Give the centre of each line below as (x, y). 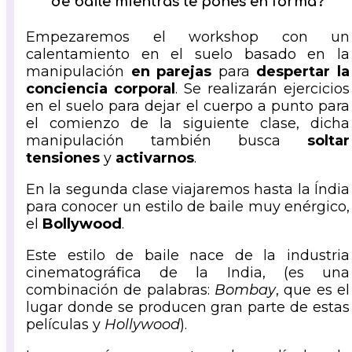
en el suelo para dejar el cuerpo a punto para (188, 106)
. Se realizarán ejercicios (262, 89)
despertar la (303, 72)
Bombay (245, 290)
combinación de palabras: (120, 290)
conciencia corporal (101, 89)
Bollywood (82, 224)
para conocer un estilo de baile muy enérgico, (188, 207)
